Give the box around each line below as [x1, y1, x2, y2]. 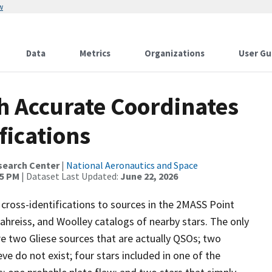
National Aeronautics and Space [66, 159, 198, 171]
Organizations [144, 47, 205, 59]
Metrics [80, 47, 110, 59]
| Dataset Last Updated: [19, 170, 120, 182]
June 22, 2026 [120, 170, 178, 182]
